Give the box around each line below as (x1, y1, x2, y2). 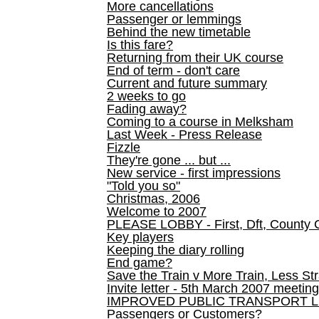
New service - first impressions (107, 166, 281, 180)
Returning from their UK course (107, 51, 283, 65)
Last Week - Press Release (107, 127, 262, 142)
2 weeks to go (107, 89, 186, 103)
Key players (107, 230, 174, 244)
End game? (107, 256, 172, 270)
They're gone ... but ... (107, 153, 231, 167)
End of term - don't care (107, 63, 240, 78)
